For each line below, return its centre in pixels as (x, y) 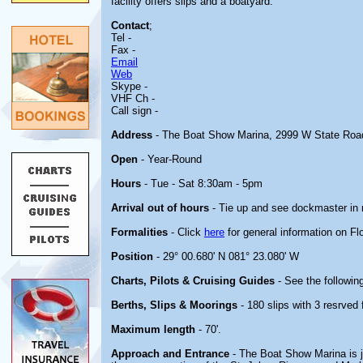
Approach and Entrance (170, 354)
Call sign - (135, 111)
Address (132, 135)
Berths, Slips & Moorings (174, 305)
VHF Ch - (133, 98)
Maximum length (153, 329)
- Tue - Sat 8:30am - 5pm (202, 184)
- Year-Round (170, 159)
